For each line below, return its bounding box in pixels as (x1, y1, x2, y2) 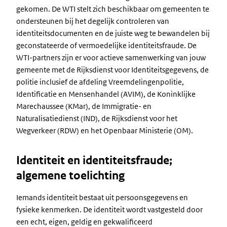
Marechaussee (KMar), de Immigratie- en (16, 101, 152, 111)
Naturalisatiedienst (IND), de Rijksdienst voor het (16, 113, 177, 123)
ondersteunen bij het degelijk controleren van (16, 16, 169, 26)
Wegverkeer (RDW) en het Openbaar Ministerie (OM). (16, 126, 193, 135)
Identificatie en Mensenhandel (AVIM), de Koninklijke (16, 89, 196, 99)
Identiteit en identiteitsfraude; (16, 154, 172, 167)
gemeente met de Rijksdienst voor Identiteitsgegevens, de (16, 65, 209, 74)
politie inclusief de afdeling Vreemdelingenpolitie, (16, 77, 184, 87)
